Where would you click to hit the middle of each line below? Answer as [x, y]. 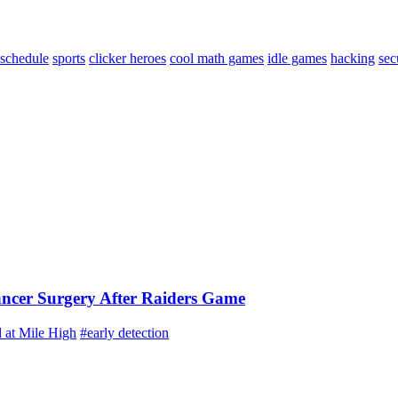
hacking [353, 59]
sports [69, 59]
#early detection [124, 332]
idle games [297, 59]
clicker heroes [127, 59]
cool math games [217, 59]
